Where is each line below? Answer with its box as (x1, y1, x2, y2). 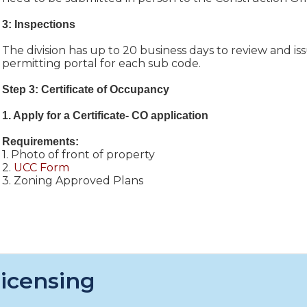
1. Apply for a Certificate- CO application (1, 109, 208, 121)
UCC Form (13, 160, 69, 174)
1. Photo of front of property (1, 147, 155, 161)
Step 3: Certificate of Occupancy (1, 83, 169, 95)
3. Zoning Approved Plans (1, 173, 143, 187)
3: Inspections (1, 18, 78, 30)
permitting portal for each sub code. (1, 56, 201, 70)
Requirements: (1, 135, 79, 147)
